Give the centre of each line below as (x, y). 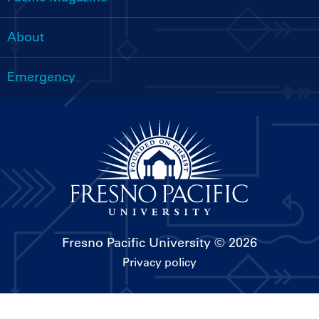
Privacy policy (159, 262)
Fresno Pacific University (136, 242)
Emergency (41, 77)
